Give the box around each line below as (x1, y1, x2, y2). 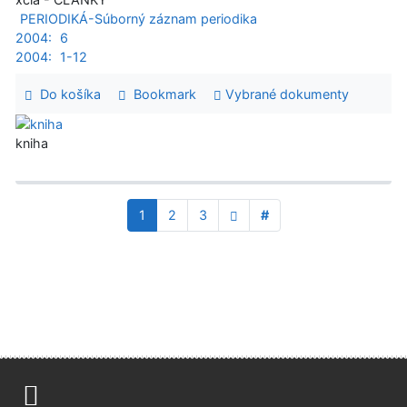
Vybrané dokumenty (221, 85, 349, 102)
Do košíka (32, 85, 101, 102)
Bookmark (125, 85, 196, 102)
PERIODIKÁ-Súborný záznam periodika (19, 11, 257, 27)
